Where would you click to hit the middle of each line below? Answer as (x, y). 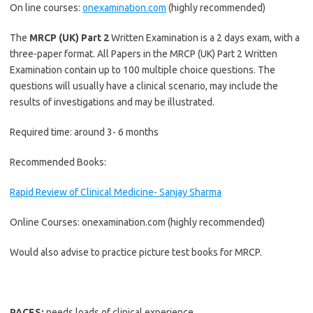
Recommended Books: (58, 162)
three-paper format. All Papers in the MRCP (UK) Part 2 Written (144, 54)
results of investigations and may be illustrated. (112, 102)
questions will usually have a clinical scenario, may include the (144, 86)
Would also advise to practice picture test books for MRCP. (136, 252)
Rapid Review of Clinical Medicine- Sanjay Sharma (116, 192)
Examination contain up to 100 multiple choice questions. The (143, 70)
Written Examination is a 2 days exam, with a (204, 38)
